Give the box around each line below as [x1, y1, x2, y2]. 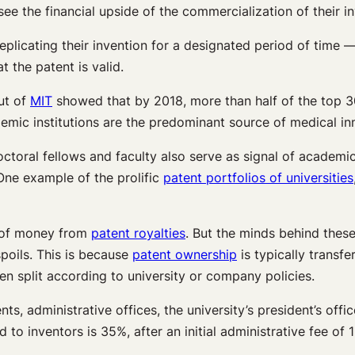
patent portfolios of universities [163, 169, 353, 185]
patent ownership [132, 246, 237, 262]
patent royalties [91, 224, 185, 241]
